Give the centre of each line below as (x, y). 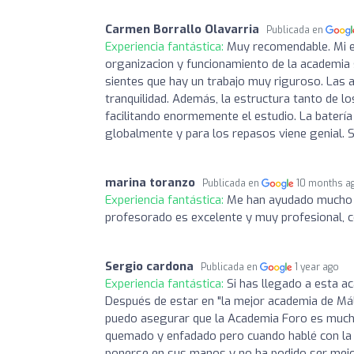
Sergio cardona (149, 266)
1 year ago (317, 267)
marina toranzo (150, 182)
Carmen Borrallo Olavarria (182, 29)
